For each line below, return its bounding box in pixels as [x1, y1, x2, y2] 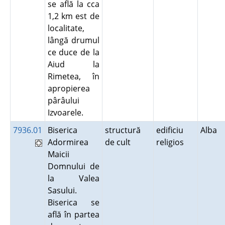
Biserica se [47, 197, 99, 208]
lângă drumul [47, 35, 99, 46]
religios [156, 137, 188, 148]
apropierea [47, 83, 90, 94]
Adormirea [47, 137, 88, 148]
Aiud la [47, 59, 99, 70]
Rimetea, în [47, 71, 99, 82]
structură [104, 125, 141, 136]
